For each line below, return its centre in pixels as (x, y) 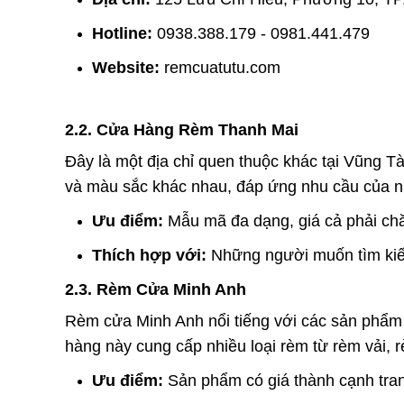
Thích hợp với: (149, 255)
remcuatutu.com (222, 68)
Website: (126, 68)
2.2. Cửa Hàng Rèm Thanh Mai (182, 130)
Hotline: (122, 33)
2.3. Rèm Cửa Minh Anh (156, 289)
